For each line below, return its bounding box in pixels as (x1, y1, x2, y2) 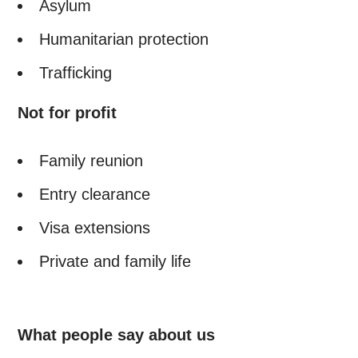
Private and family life (39, 253, 192, 270)
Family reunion (39, 152, 144, 169)
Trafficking (39, 64, 113, 82)
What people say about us (18, 326, 216, 344)
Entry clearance (39, 185, 151, 203)
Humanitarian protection (39, 30, 209, 48)
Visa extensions (39, 219, 151, 237)
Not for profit (18, 104, 117, 121)
